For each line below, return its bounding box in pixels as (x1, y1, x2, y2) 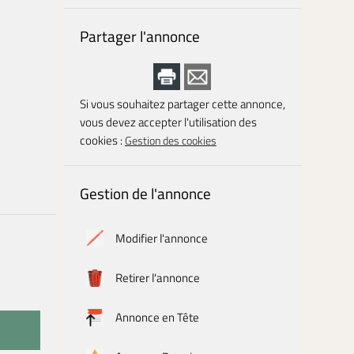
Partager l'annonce (79, 24, 200, 47)
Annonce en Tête (115, 308, 199, 326)
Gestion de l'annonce (79, 182, 211, 205)
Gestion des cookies (124, 132, 217, 149)
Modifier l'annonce (115, 229, 208, 247)
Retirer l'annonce (115, 269, 200, 287)
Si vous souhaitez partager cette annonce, (79, 95, 285, 113)
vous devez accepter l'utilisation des (79, 113, 257, 131)
